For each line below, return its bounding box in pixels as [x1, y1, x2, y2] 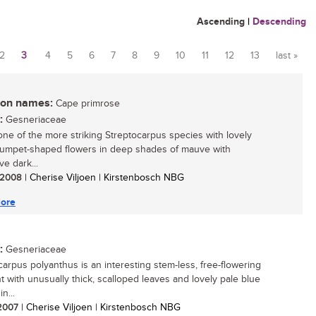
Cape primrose [53, 98, 120, 109]
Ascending [197, 16, 245, 28]
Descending [253, 16, 306, 28]
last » [276, 50, 298, 61]
